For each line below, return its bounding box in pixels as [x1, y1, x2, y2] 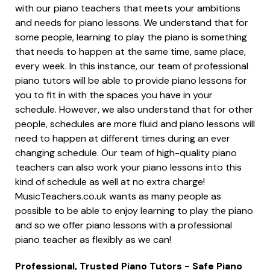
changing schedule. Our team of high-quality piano [15, 146, 237, 159]
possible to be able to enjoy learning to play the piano [15, 204, 253, 217]
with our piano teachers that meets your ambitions [15, 1, 240, 14]
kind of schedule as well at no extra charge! [15, 175, 205, 188]
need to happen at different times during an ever [15, 131, 230, 145]
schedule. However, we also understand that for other [15, 102, 253, 116]
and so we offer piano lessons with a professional [15, 218, 232, 231]
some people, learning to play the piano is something [15, 30, 247, 43]
